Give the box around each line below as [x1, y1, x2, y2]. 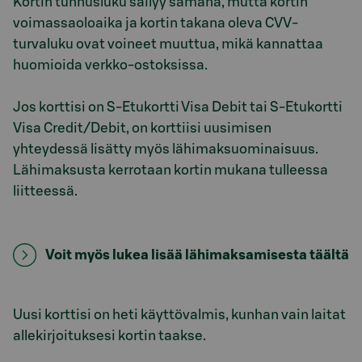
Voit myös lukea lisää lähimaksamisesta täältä [45, 248, 349, 262]
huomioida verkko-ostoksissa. [13, 58, 208, 72]
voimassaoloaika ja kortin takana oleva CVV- [13, 16, 298, 30]
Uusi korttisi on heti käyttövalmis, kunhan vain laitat [13, 308, 346, 322]
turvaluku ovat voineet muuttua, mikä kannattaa [13, 37, 323, 51]
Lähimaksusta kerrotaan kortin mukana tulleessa [13, 163, 328, 177]
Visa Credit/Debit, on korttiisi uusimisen [13, 121, 271, 135]
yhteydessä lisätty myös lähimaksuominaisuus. [13, 142, 318, 156]
